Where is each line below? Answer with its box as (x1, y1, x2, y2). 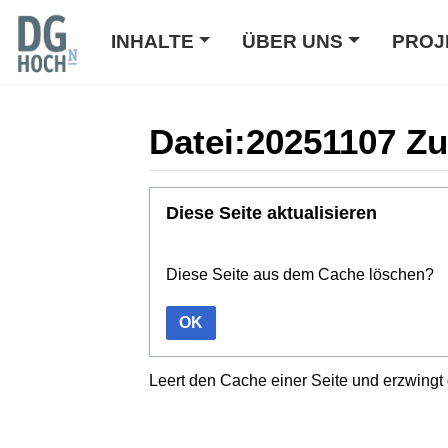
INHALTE (111, 31, 194, 52)
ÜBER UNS (242, 31, 344, 52)
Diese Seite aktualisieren (166, 201, 377, 223)
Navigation (244, 188, 321, 206)
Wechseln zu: (148, 188, 244, 206)
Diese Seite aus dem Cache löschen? (166, 265, 434, 283)
